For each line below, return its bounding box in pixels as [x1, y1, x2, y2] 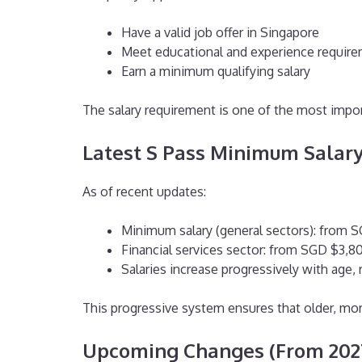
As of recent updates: [82, 183, 206, 200]
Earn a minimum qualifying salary [121, 63, 310, 80]
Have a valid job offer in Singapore [121, 24, 319, 41]
